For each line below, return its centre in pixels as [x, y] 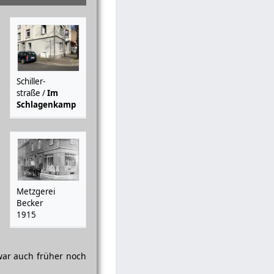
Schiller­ [31, 82]
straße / [32, 93]
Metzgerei [36, 191]
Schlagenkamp [46, 105]
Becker [30, 203]
